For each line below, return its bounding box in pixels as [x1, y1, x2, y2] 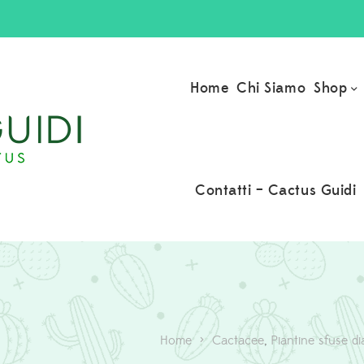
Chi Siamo [236, 79, 306, 97]
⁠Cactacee [212, 331, 264, 349]
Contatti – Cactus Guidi [195, 180, 357, 200]
